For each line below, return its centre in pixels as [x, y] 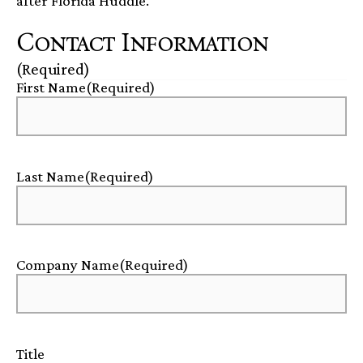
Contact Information [142, 42]
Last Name [50, 176]
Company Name [68, 265]
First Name [51, 88]
